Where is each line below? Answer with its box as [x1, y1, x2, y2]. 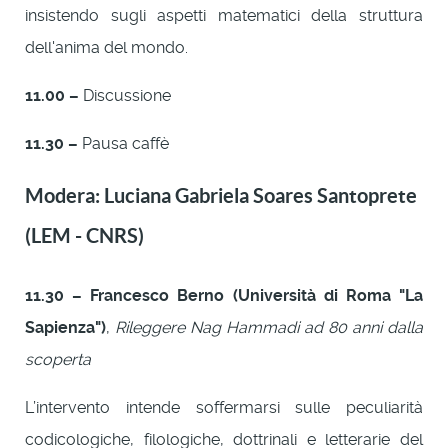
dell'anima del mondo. [25, 37, 188, 57]
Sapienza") [25, 317, 106, 337]
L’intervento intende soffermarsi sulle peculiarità [25, 397, 423, 417]
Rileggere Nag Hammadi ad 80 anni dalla [115, 317, 423, 337]
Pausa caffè [78, 133, 169, 153]
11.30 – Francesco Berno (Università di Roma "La [25, 285, 423, 305]
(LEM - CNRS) [25, 223, 144, 247]
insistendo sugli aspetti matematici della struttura [25, 5, 423, 25]
